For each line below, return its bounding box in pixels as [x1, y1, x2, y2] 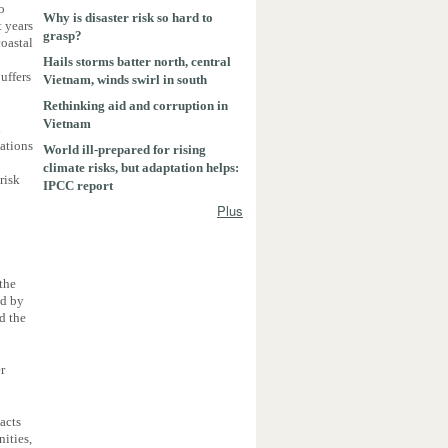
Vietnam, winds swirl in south [43, 71, 207, 87]
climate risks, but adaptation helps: [43, 159, 239, 175]
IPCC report [43, 177, 113, 193]
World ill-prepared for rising [43, 141, 206, 157]
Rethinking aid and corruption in [43, 97, 228, 113]
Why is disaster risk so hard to [43, 9, 213, 25]
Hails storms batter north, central [43, 53, 231, 69]
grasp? [43, 27, 82, 43]
